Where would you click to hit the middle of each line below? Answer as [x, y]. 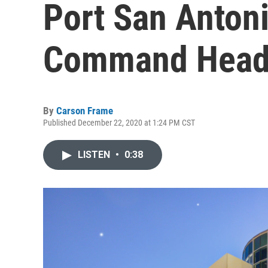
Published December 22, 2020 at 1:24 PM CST [119, 123]
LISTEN [95, 155]
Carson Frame [85, 111]
